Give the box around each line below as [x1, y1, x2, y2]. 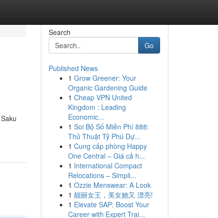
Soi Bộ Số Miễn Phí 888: [73, 122, 149, 131]
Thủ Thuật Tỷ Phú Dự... [68, 131, 141, 141]
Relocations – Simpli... [68, 170, 136, 180]
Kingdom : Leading [68, 102, 126, 112]
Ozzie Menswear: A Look [73, 180, 151, 190]
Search [48, 27, 71, 37]
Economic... [68, 112, 104, 122]
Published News [48, 63, 98, 73]
